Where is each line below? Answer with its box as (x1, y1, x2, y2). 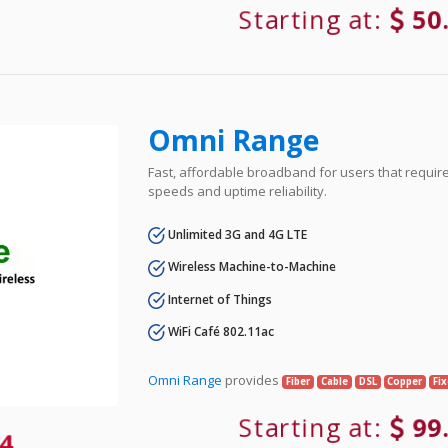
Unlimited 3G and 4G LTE (165, 226, 308, 244)
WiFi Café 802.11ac (165, 322, 275, 340)
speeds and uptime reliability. (148, 182, 328, 201)
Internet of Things (165, 290, 273, 308)
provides (222, 371, 283, 390)
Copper (387, 375, 423, 389)
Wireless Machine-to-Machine (165, 258, 337, 276)
